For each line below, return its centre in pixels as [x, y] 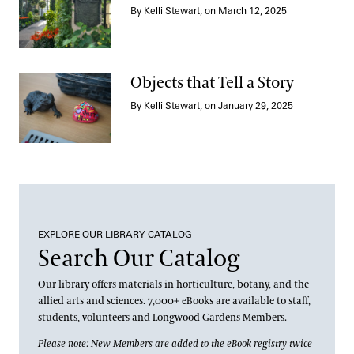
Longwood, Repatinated [81, 22]
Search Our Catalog [139, 259]
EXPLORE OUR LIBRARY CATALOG [115, 234]
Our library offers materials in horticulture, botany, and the [173, 284]
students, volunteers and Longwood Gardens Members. [162, 317]
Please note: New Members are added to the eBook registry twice [175, 343]
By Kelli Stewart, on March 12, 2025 [209, 10]
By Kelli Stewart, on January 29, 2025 [212, 105]
